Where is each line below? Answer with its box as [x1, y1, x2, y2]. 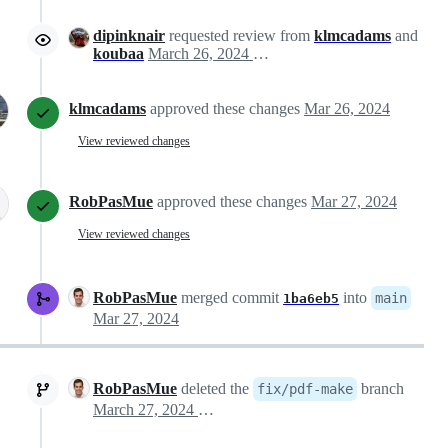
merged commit [177, 289, 283, 307]
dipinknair [93, 27, 165, 45]
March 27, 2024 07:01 [198, 401, 214, 419]
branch [357, 380, 404, 398]
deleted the [177, 380, 253, 398]
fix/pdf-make [257, 381, 353, 398]
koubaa [93, 45, 144, 63]
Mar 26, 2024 [304, 100, 390, 118]
